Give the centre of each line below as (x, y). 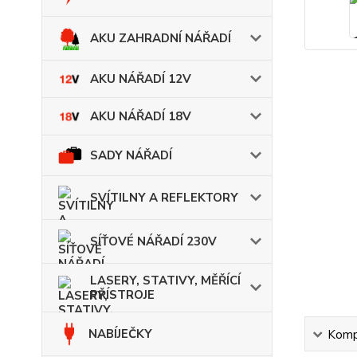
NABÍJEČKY (121, 333)
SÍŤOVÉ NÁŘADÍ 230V (153, 241)
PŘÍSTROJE (122, 294)
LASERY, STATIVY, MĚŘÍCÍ (165, 280)
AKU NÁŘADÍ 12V (141, 78)
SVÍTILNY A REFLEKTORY (164, 197)
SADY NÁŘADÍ (131, 155)
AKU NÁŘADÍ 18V (141, 116)
